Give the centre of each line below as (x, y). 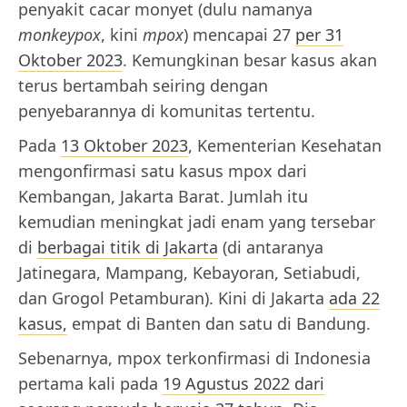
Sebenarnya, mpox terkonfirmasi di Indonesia (194, 358)
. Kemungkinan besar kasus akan (250, 60)
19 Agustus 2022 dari (243, 384)
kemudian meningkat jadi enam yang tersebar (197, 222)
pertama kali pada (90, 384)
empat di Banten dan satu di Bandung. (219, 324)
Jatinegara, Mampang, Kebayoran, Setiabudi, (189, 273)
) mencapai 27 (239, 35)
